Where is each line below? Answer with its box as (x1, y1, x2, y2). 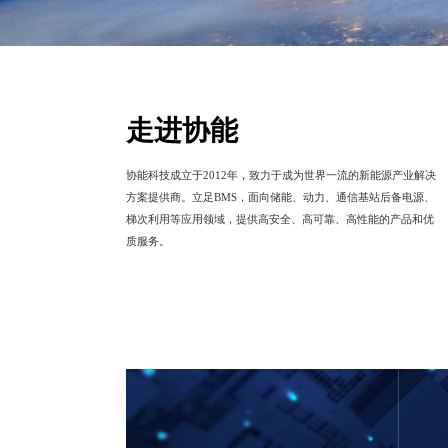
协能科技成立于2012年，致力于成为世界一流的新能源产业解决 (126, 168, 436, 181)
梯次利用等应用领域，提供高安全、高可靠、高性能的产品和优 (126, 212, 434, 225)
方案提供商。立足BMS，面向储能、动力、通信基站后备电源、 (126, 190, 435, 203)
